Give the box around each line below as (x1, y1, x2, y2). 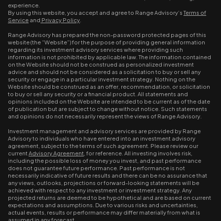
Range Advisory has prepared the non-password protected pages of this (8, 32, 206, 38)
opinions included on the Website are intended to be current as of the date (8, 98, 210, 105)
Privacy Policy (40, 17, 80, 23)
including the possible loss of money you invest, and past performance (8, 157, 201, 164)
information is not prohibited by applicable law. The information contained (8, 54, 211, 60)
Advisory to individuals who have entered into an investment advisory (8, 135, 195, 142)
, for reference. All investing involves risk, (84, 150, 192, 156)
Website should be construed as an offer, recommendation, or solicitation (8, 83, 210, 90)
